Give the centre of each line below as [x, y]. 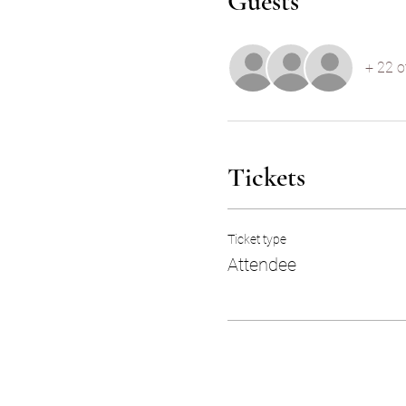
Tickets [266, 177]
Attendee [261, 265]
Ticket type [256, 239]
